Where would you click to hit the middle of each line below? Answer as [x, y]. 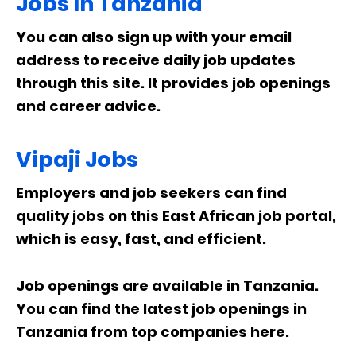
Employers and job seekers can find [151, 193]
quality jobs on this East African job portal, [176, 216]
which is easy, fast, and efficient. [141, 239]
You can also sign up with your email [154, 37]
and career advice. [88, 106]
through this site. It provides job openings [173, 83]
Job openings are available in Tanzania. [167, 286]
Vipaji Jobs [77, 159]
